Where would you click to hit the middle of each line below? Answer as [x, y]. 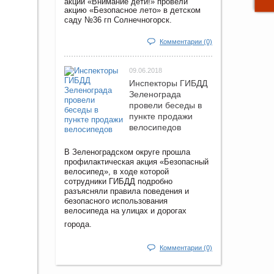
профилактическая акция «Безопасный [136, 162]
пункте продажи [161, 117]
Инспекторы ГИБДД [168, 83]
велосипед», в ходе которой [117, 172]
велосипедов [155, 128]
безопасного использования [116, 201]
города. [78, 224]
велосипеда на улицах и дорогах [125, 211]
